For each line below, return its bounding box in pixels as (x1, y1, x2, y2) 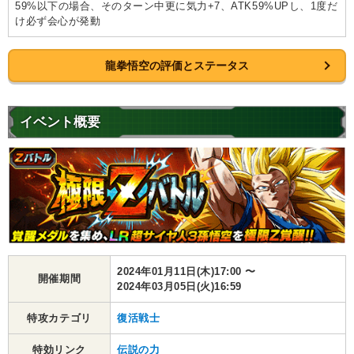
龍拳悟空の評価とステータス (105, 58, 249, 72)
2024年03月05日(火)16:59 (117, 281, 242, 293)
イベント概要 (20, 114, 100, 130)
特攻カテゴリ (27, 312, 92, 325)
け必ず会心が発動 (15, 14, 101, 27)
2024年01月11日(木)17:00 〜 (117, 265, 256, 278)
